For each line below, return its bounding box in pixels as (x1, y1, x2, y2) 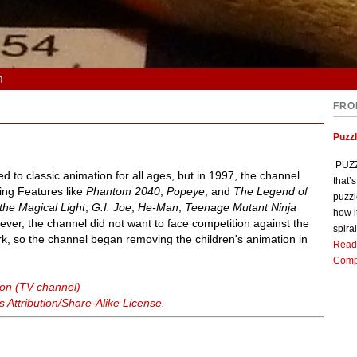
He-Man (138, 200, 179, 214)
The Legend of (233, 184, 308, 198)
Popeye (167, 184, 206, 198)
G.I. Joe (92, 200, 132, 214)
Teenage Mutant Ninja (185, 200, 297, 214)
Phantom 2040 (86, 184, 161, 198)
